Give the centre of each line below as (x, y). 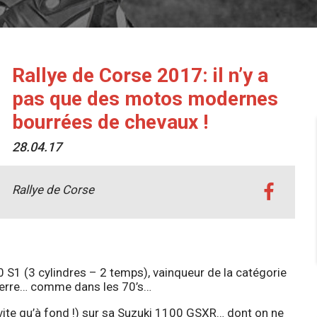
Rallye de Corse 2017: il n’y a (140, 75)
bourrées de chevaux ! (110, 122)
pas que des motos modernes (145, 98)
